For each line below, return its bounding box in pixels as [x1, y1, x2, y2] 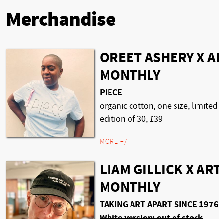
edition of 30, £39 [100, 113, 163, 124]
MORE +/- [100, 137, 130, 146]
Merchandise [6, 8, 115, 31]
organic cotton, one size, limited [100, 100, 218, 111]
